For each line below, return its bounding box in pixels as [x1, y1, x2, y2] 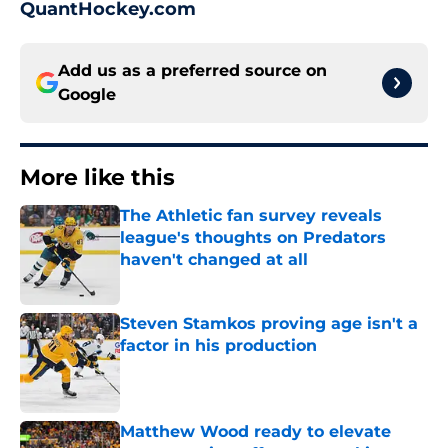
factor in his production [120, 336, 317, 356]
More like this [20, 164, 175, 192]
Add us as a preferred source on [58, 61, 327, 81]
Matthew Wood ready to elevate [120, 422, 391, 442]
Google [58, 85, 116, 105]
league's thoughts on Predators [120, 228, 386, 248]
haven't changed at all [120, 250, 308, 270]
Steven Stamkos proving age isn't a [120, 314, 418, 334]
